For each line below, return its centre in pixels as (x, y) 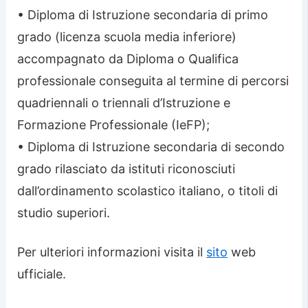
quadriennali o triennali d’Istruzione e (124, 103)
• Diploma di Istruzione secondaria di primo (143, 15)
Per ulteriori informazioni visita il (112, 252)
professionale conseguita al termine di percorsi (153, 81)
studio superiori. (64, 213)
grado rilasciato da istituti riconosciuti (126, 169)
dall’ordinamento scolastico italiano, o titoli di (148, 191)
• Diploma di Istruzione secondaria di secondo (151, 147)
